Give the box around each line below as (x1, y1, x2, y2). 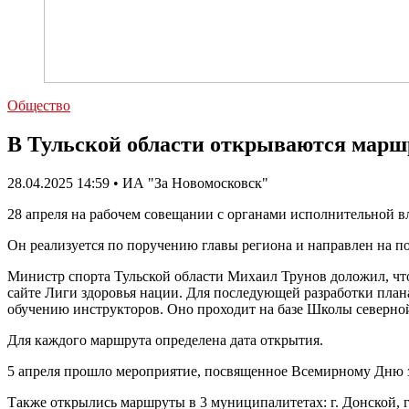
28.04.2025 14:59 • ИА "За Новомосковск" (7, 174, 268, 191)
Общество (7, 98, 70, 113)
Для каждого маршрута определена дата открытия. (7, 331, 323, 348)
